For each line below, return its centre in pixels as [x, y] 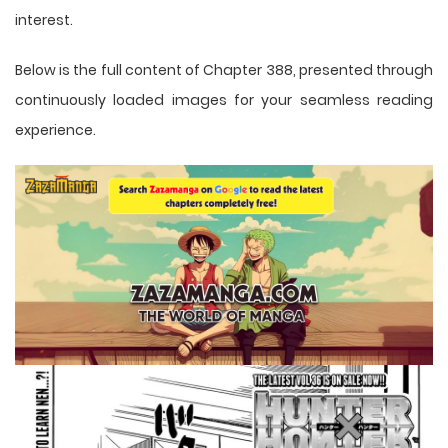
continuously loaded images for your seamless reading [224, 99]
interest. [44, 19]
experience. [55, 129]
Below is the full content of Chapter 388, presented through [224, 69]
